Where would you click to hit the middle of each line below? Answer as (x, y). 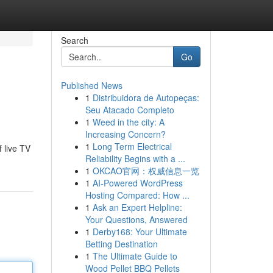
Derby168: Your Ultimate (140, 232)
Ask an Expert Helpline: (137, 207)
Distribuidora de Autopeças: (146, 97)
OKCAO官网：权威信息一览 (146, 171)
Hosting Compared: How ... (137, 195)
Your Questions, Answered (136, 219)
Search (74, 40)
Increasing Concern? (125, 134)
